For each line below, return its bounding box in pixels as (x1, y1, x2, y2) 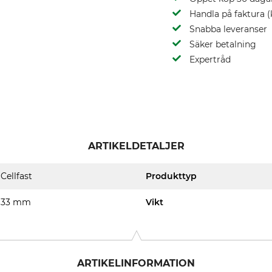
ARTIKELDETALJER (87, 140, 185, 152)
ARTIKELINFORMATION (77, 257, 195, 269)
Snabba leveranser (189, 24, 267, 35)
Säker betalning (189, 39, 256, 50)
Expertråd (189, 54, 231, 65)
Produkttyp (146, 171, 197, 182)
